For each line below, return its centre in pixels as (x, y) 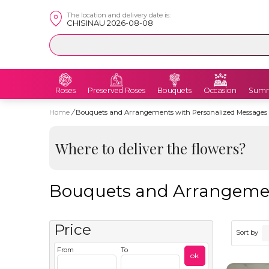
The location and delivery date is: (119, 15)
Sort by (248, 233)
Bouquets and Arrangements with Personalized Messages (171, 112)
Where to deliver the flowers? (150, 148)
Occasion (220, 90)
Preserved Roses (116, 90)
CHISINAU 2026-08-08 (110, 23)
